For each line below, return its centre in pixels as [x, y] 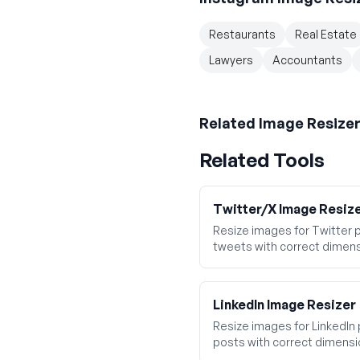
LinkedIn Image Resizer [284, 305]
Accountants [307, 60]
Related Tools [262, 160]
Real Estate [326, 34]
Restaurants [242, 34]
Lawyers [231, 60]
